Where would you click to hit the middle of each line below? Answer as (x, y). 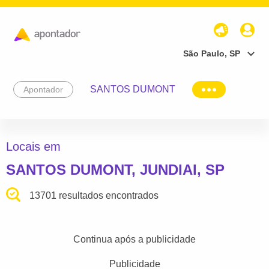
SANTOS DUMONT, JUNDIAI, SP (115, 170)
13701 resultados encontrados (94, 196)
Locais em (33, 147)
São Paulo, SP (212, 53)
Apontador (43, 89)
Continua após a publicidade (134, 240)
